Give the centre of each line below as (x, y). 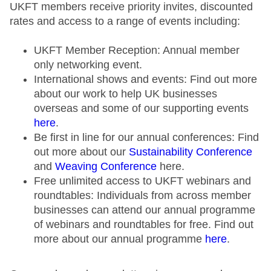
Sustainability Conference (191, 152)
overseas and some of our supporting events (141, 109)
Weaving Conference (106, 167)
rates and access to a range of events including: (126, 21)
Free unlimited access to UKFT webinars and (142, 181)
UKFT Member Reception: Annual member (137, 51)
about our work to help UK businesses (126, 94)
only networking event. (88, 65)
